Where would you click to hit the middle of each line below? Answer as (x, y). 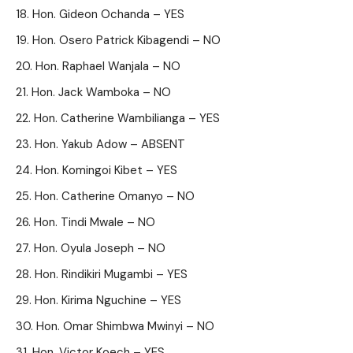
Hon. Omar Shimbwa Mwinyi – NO (125, 326)
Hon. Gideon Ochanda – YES (108, 14)
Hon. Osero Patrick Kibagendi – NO (126, 40)
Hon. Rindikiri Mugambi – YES (111, 274)
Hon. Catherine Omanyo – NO (115, 196)
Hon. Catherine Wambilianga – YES (127, 118)
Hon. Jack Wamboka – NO (101, 92)
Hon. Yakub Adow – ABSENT (110, 144)
